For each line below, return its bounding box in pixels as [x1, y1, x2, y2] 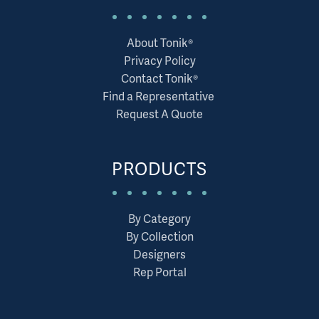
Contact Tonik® [121, 69, 198, 86]
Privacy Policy [123, 51, 196, 68]
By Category [128, 209, 191, 226]
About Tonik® [126, 33, 193, 51]
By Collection [125, 227, 194, 244]
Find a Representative [103, 87, 216, 104]
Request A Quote [116, 105, 203, 122]
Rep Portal [132, 263, 187, 280]
